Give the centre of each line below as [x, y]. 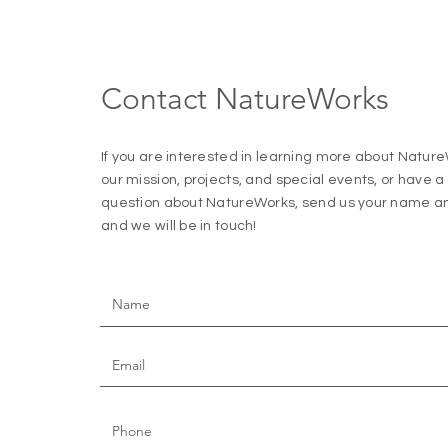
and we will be [151, 226]
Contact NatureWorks [245, 99]
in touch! [228, 226]
